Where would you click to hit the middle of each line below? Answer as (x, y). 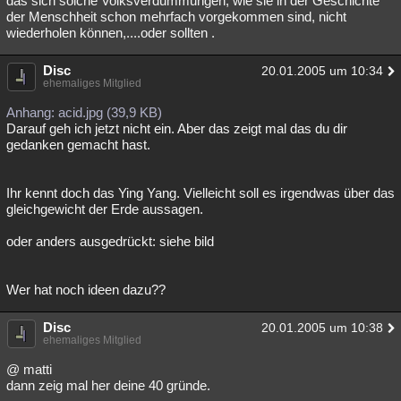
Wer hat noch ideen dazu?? (86, 290)
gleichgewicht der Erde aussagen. (105, 209)
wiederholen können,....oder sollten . (111, 33)
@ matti (29, 369)
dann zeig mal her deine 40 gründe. (108, 385)
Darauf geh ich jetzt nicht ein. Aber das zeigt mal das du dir (177, 128)
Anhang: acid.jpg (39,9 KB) (84, 112)
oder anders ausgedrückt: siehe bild (110, 241)
